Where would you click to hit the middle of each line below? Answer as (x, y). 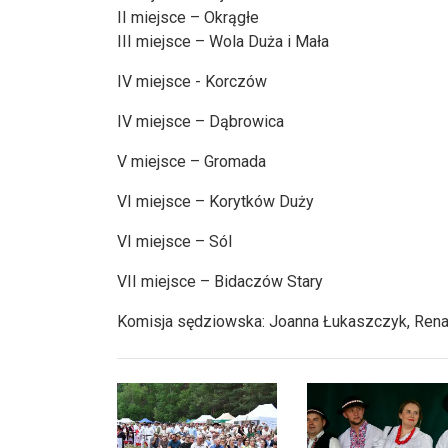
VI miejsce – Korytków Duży (215, 202)
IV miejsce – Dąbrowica (200, 122)
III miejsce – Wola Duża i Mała (223, 42)
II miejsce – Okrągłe (188, 18)
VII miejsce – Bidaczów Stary (220, 282)
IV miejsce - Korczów (192, 82)
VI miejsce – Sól (174, 242)
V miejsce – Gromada (191, 162)
